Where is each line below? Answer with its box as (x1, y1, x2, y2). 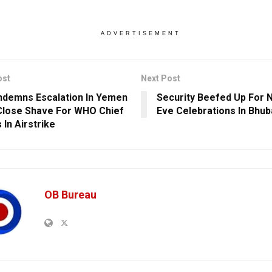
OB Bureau (44, 188, 97, 202)
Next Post (140, 73, 180, 84)
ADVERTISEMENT (100, 30, 181, 37)
